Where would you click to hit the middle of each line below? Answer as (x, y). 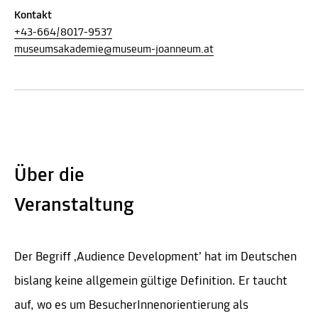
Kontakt (33, 15)
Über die (49, 176)
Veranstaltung (74, 205)
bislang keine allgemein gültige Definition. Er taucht (151, 281)
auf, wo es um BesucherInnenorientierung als (131, 305)
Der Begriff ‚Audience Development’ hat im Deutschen (155, 257)
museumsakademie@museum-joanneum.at (114, 49)
